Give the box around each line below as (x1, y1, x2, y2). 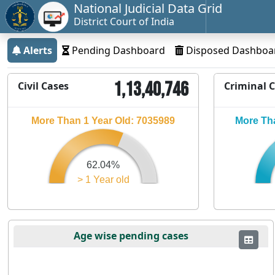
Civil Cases (18, 79, 69, 93)
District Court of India (74, 15, 174, 28)
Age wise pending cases (73, 228, 188, 242)
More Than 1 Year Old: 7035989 (31, 115, 175, 126)
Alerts (21, 43, 52, 57)
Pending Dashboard (69, 43, 165, 57)
